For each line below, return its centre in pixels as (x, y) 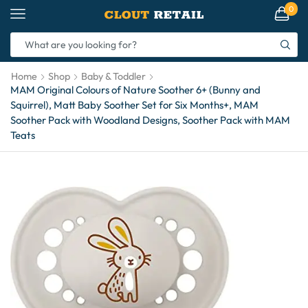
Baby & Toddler (113, 76)
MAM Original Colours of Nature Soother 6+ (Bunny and (135, 90)
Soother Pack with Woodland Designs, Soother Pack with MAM (150, 120)
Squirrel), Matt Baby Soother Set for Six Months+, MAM (134, 105)
